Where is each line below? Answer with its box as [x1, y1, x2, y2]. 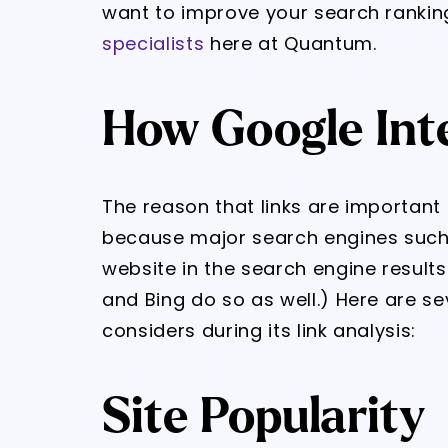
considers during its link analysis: [102, 318, 417, 343]
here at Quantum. [204, 31, 377, 56]
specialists [102, 31, 205, 56]
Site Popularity [102, 391, 425, 442]
